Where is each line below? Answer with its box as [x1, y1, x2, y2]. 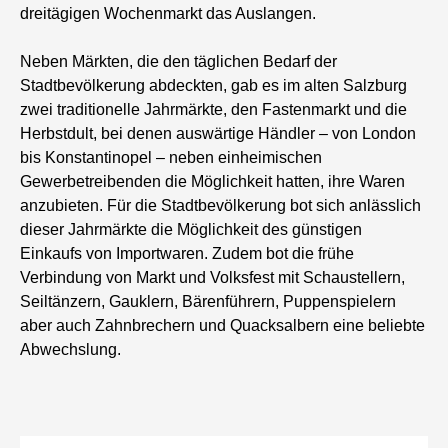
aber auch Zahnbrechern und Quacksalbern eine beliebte [20, 317, 426, 334]
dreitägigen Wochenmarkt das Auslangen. [20, 5, 317, 22]
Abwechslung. [20, 341, 122, 358]
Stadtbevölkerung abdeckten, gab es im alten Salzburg [20, 77, 408, 94]
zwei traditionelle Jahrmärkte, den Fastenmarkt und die [20, 101, 408, 118]
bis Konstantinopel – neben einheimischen [20, 149, 323, 166]
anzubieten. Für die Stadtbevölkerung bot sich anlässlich [20, 197, 422, 214]
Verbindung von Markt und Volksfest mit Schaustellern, [20, 269, 406, 286]
